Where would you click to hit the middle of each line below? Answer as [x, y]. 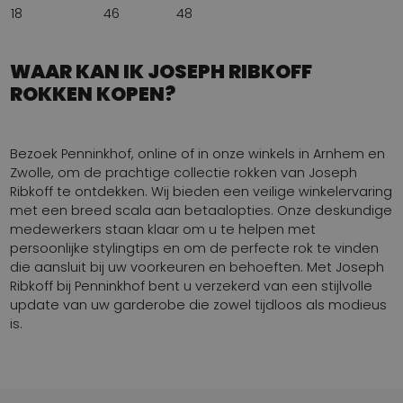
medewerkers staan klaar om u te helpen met [163, 229]
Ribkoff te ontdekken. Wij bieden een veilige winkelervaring [201, 191]
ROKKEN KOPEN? [93, 94]
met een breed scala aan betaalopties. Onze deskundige [201, 210]
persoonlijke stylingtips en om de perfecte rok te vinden [195, 248]
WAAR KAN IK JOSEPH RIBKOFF [161, 71]
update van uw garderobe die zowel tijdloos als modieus [199, 304]
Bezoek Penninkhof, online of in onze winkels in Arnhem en [198, 153]
